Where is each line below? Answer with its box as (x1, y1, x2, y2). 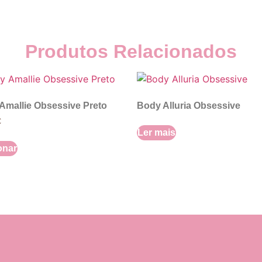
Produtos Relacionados (25, 40, 237, 62)
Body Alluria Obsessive (137, 100, 240, 111)
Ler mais (137, 127, 175, 137)
